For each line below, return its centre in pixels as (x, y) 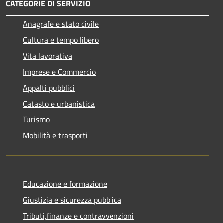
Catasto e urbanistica (59, 104)
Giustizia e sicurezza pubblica (72, 200)
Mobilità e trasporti (55, 136)
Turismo (36, 120)
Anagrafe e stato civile (61, 24)
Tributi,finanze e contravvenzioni (78, 216)
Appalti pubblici (49, 88)
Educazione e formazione (65, 184)
